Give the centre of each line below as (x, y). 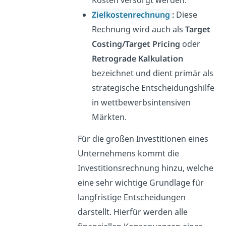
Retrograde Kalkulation (137, 58)
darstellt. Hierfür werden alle (132, 212)
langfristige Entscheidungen (131, 197)
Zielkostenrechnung (132, 14)
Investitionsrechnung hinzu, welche (145, 168)
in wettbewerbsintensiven (141, 102)
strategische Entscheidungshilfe (153, 88)
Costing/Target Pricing (136, 44)
